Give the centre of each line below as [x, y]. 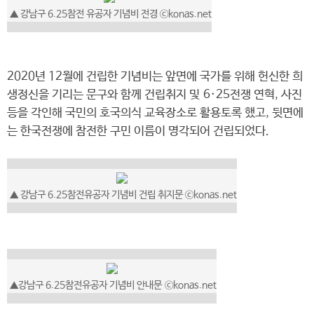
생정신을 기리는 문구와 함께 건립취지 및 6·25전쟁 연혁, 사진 [155, 95]
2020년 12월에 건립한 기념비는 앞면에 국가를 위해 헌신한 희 [155, 77]
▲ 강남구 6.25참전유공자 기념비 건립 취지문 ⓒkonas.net [122, 195]
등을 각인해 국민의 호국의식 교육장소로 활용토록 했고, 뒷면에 [155, 113]
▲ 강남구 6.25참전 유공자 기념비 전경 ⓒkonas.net [109, 14]
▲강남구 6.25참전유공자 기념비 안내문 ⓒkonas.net [112, 285]
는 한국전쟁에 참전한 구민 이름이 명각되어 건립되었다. [140, 131]
